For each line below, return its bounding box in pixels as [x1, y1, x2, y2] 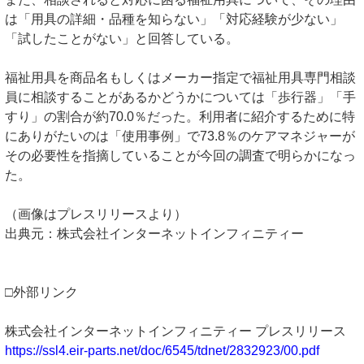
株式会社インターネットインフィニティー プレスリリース [5, 324, 346, 338]
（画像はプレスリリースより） [5, 207, 187, 221]
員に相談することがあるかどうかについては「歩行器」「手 [5, 90, 356, 104]
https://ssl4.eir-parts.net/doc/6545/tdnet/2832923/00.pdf [5, 344, 319, 357]
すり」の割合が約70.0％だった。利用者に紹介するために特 [5, 110, 355, 123]
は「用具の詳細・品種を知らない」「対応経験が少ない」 [5, 12, 343, 26]
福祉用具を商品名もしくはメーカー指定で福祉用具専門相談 [5, 71, 356, 84]
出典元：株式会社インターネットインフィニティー [5, 227, 304, 240]
